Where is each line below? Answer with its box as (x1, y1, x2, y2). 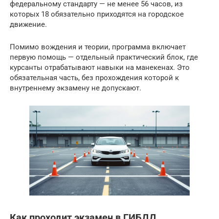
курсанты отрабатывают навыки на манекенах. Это (10, 63, 190, 72)
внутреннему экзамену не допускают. (10, 83, 141, 92)
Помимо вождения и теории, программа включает (10, 42, 186, 51)
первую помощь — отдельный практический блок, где (10, 52, 198, 62)
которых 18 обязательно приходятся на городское (10, 9, 184, 19)
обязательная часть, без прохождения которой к (10, 73, 179, 82)
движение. (10, 20, 47, 29)
